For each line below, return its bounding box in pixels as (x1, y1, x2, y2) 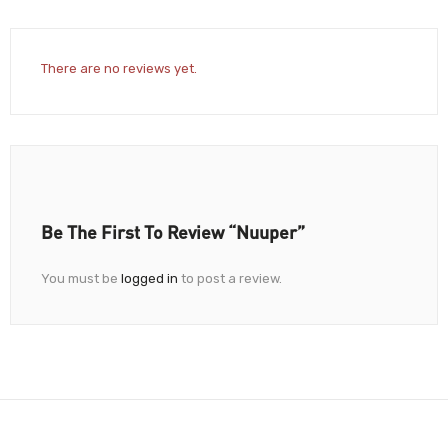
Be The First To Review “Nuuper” (41, 221, 305, 244)
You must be (41, 271, 121, 287)
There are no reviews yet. (41, 61, 197, 77)
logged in (121, 271, 178, 287)
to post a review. (178, 271, 282, 287)
